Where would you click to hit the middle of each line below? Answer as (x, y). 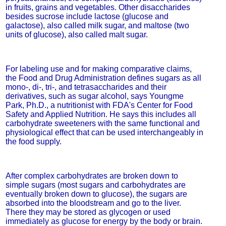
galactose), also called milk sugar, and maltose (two (97, 25)
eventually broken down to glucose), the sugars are (96, 194)
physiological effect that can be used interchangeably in (104, 132)
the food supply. (33, 142)
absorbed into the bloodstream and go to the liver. (93, 203)
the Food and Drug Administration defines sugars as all (103, 78)
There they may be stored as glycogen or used (88, 212)
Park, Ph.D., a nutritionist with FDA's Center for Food (99, 105)
